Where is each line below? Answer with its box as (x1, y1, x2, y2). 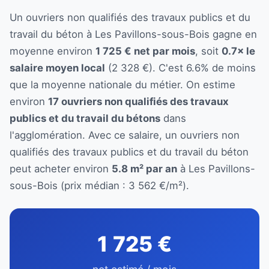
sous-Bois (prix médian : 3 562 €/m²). (10, 179, 189, 192)
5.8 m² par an (112, 162, 177, 175)
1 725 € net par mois (95, 44, 195, 57)
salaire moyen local (10, 61, 105, 74)
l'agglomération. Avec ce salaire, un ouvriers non (10, 128, 240, 141)
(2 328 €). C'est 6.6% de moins (105, 61, 256, 74)
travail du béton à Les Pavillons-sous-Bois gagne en (10, 28, 257, 40)
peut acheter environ (10, 162, 112, 175)
